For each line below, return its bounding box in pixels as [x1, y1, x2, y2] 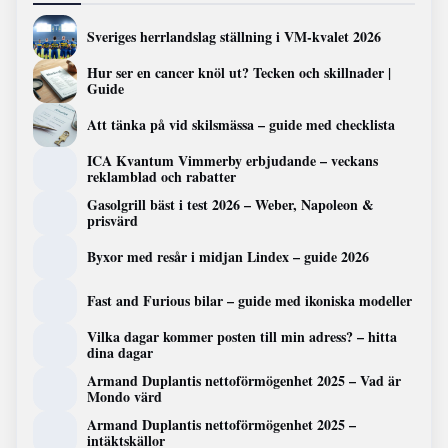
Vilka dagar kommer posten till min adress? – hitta [87, 326, 397, 348]
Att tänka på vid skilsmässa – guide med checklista [87, 114, 395, 136]
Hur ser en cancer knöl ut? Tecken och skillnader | [87, 62, 391, 84]
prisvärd [87, 210, 138, 232]
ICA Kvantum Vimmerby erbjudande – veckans [87, 150, 378, 172]
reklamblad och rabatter [87, 166, 236, 188]
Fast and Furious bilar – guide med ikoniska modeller [87, 290, 412, 312]
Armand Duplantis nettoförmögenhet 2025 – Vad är [87, 370, 401, 392]
